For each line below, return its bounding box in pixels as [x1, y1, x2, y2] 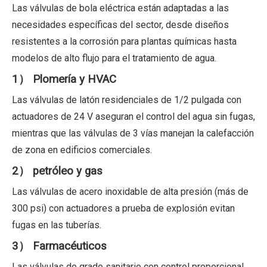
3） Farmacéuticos [12, 239, 107, 253]
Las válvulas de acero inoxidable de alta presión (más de [12, 185, 249, 197]
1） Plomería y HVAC [12, 72, 116, 86]
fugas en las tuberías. [12, 219, 101, 231]
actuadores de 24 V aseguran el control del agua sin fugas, [12, 110, 255, 122]
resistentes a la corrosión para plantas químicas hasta [12, 35, 237, 47]
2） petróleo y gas [12, 164, 103, 178]
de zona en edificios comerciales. [12, 144, 152, 156]
